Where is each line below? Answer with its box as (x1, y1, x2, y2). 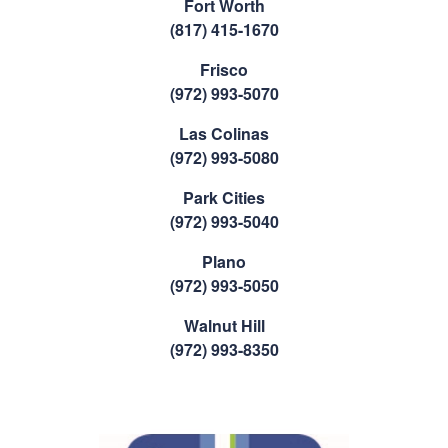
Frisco (200, 58, 248, 82)
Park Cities (183, 186, 265, 210)
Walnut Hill (183, 314, 265, 338)
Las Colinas (179, 122, 269, 146)
